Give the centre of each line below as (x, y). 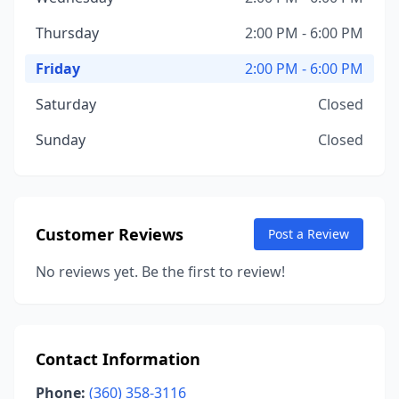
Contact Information (118, 359)
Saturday (66, 104)
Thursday (67, 33)
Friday (58, 69)
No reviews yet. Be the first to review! (160, 272)
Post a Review (309, 234)
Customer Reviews (110, 234)
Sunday (61, 140)
